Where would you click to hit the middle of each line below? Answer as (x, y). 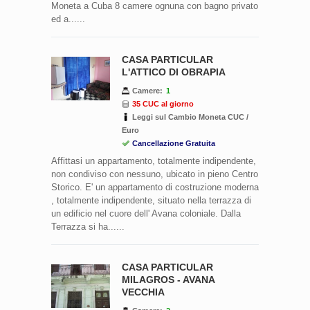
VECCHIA (143, 292)
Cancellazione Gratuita (174, 143)
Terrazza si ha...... (88, 226)
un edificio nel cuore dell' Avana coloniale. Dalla (146, 213)
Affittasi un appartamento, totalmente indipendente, (154, 161)
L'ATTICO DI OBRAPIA (174, 72)
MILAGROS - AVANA (168, 279)
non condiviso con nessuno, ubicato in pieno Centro (155, 174)
